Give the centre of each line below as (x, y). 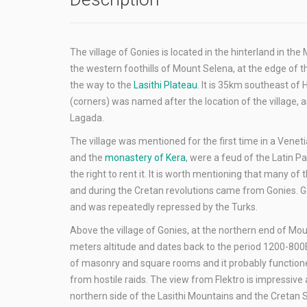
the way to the (102, 85)
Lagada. (87, 118)
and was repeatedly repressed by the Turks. (164, 207)
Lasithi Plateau (165, 85)
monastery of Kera (145, 158)
